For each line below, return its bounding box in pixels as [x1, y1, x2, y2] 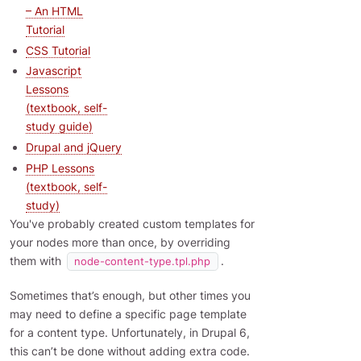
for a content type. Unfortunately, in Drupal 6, [10, 326, 250, 340]
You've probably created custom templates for [10, 217, 255, 231]
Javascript [26, 64, 81, 78]
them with [10, 254, 64, 268]
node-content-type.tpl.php [74, 255, 211, 268]
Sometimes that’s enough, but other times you [10, 288, 251, 303]
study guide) [26, 119, 93, 134]
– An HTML [26, 3, 83, 18]
